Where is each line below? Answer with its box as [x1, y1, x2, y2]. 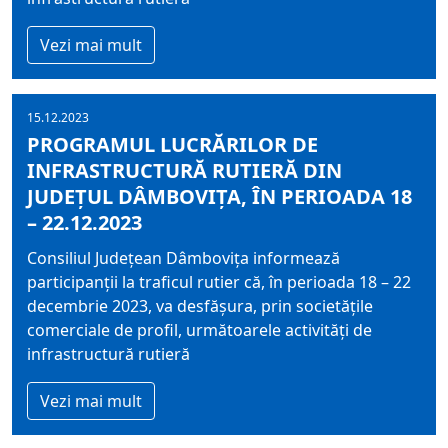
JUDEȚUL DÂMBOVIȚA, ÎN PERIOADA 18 [27, 183, 412, 210]
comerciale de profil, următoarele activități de [27, 319, 372, 341]
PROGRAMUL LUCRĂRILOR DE [27, 131, 318, 158]
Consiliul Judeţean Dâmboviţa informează [27, 247, 340, 269]
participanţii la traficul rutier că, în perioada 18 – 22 [27, 271, 411, 293]
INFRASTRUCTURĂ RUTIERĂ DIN [27, 157, 342, 184]
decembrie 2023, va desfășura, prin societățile [27, 295, 373, 317]
